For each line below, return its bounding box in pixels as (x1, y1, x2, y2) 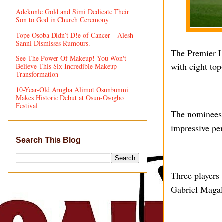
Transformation (16, 69, 58, 79)
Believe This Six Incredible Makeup (16, 61, 117, 71)
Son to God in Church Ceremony (16, 14, 109, 24)
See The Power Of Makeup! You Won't (16, 53, 126, 63)
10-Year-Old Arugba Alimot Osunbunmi (16, 84, 128, 94)
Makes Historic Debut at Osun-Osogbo (16, 92, 124, 102)
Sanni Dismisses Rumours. (16, 38, 90, 48)
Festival (16, 100, 38, 110)
